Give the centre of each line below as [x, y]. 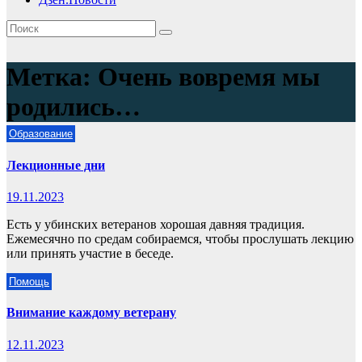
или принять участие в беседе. [90, 253]
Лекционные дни [56, 165]
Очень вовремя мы [209, 77]
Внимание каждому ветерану [91, 313]
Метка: [52, 77]
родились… [74, 107]
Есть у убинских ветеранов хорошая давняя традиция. [156, 224]
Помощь [29, 281]
